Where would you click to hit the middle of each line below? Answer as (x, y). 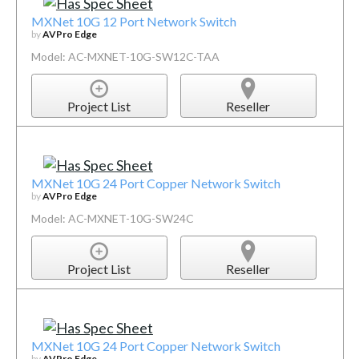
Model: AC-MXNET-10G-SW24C (112, 219)
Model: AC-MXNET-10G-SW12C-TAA (125, 56)
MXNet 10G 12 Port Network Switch (133, 21)
